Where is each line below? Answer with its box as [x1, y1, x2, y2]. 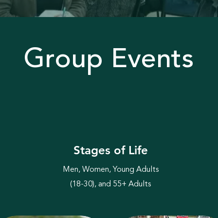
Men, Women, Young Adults [62, 166, 159, 174]
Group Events [23, 47, 194, 74]
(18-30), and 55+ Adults [70, 181, 151, 188]
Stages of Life [73, 143, 148, 157]
